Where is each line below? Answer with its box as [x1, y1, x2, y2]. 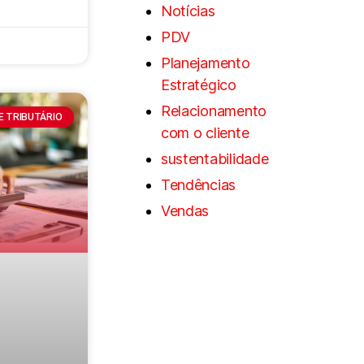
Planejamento [160, 54, 250, 71]
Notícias [160, 2, 215, 19]
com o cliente [160, 123, 249, 141]
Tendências [160, 175, 236, 193]
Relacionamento [160, 102, 267, 119]
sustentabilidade [160, 149, 269, 167]
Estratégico [160, 76, 236, 93]
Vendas [160, 201, 210, 219]
